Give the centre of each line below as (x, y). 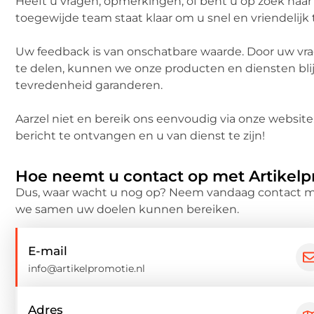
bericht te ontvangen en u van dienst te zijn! (140, 136)
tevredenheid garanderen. (89, 85)
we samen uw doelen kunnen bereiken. (127, 209)
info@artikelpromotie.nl (87, 269)
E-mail (48, 251)
